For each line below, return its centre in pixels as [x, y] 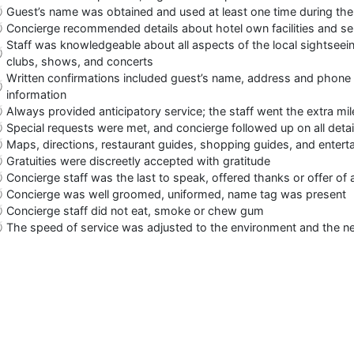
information [36, 94]
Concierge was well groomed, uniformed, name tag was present [176, 194]
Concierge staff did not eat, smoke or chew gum [135, 210]
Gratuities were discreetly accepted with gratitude [138, 160]
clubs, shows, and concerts [80, 61]
